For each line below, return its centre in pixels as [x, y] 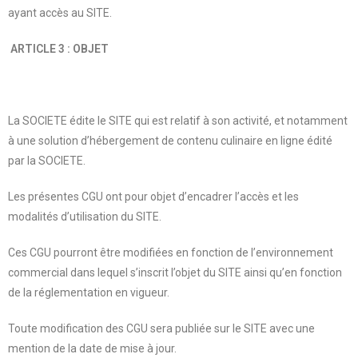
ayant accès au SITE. [60, 12]
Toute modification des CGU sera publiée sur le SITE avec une [161, 328]
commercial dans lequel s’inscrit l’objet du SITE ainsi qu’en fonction [175, 272]
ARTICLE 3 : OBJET [60, 48]
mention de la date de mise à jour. [92, 348]
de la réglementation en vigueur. [89, 292]
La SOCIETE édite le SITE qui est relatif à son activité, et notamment [178, 120]
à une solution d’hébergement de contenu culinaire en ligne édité [170, 140]
